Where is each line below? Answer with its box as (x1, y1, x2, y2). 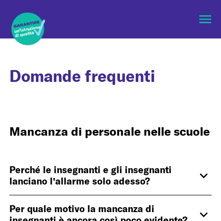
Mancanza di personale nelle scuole (9, 124, 210, 139)
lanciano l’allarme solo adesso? (9, 175, 150, 187)
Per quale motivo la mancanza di (9, 203, 155, 215)
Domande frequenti (9, 66, 155, 86)
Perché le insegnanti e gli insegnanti (9, 164, 172, 176)
